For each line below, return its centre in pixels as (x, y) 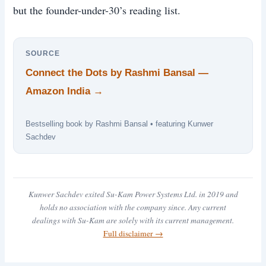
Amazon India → (65, 91)
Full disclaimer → (133, 233)
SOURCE (43, 53)
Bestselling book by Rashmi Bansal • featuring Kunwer (120, 123)
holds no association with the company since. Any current (133, 207)
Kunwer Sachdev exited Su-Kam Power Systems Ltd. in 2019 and (133, 194)
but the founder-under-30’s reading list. (97, 10)
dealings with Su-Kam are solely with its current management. (133, 220)
